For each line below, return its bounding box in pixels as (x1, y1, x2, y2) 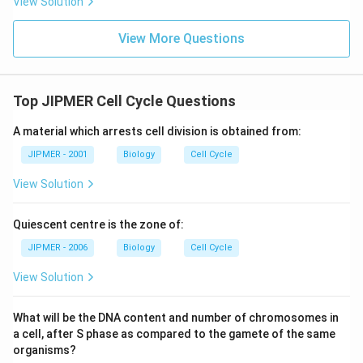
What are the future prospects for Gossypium (45, 6, 284, 19)
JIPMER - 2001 (28, 149, 88, 160)
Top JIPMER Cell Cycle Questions (13, 92, 236, 109)
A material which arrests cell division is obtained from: (13, 125, 301, 138)
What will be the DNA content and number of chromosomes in (13, 311, 339, 324)
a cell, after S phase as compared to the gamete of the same (13, 327, 335, 340)
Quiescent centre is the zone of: (13, 218, 184, 231)
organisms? (13, 344, 76, 357)
